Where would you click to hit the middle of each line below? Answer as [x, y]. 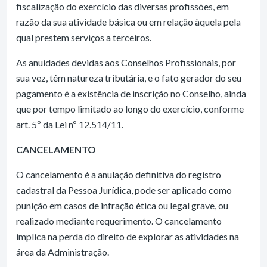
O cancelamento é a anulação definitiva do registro [119, 174]
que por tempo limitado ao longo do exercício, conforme [130, 109]
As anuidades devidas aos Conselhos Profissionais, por [126, 62]
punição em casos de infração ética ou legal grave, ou [122, 205]
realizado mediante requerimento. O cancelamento [119, 221]
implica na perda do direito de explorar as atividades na [128, 236]
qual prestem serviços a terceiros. [84, 37]
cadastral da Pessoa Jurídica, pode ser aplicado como [124, 190]
